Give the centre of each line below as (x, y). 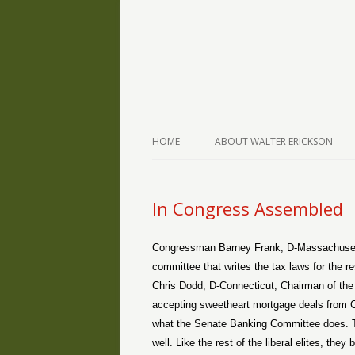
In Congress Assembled (248, 208)
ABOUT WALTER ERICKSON (274, 141)
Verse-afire (204, 67)
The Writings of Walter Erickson (227, 57)
